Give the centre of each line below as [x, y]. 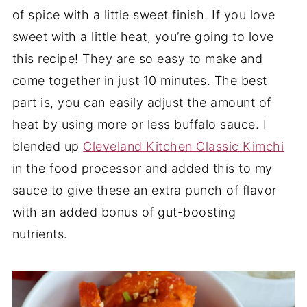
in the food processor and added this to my [142, 168]
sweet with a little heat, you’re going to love [143, 37]
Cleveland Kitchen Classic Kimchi [184, 146]
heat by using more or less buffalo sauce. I [139, 124]
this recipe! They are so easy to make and [137, 59]
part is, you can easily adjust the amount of [142, 102]
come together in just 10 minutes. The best [139, 81]
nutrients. [42, 234]
